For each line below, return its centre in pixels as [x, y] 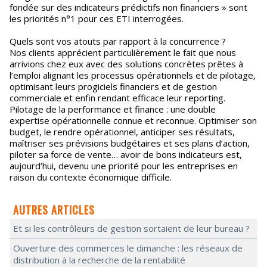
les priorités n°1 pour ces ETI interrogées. [97, 18]
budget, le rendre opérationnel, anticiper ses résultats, [122, 132]
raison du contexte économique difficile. [91, 177]
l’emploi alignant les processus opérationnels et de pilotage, [133, 75]
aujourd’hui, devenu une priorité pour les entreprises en [124, 166]
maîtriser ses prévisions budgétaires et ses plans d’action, [130, 143]
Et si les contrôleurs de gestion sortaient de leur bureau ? [131, 228]
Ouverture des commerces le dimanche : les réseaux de [128, 248]
